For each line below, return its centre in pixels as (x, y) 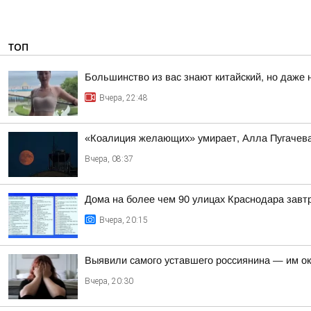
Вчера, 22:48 (124, 98)
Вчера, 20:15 (124, 220)
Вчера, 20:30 (109, 281)
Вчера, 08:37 (109, 159)
